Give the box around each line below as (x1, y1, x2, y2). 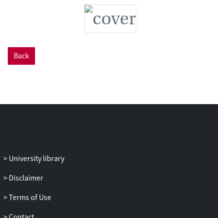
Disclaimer (7, 173, 44, 183)
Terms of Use (7, 192, 52, 202)
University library (7, 153, 65, 163)
